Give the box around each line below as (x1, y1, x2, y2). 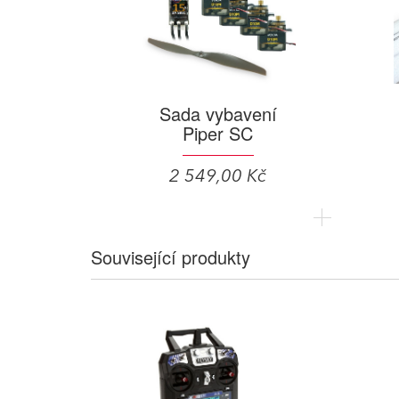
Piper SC (183, 119, 253, 146)
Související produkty (91, 243, 250, 270)
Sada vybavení (159, 100, 277, 126)
